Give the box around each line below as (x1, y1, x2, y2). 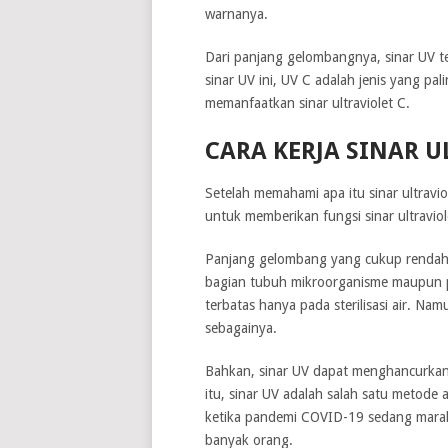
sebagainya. (204, 319, 277, 336)
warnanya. (204, 5, 268, 22)
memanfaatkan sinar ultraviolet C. (204, 94, 410, 111)
